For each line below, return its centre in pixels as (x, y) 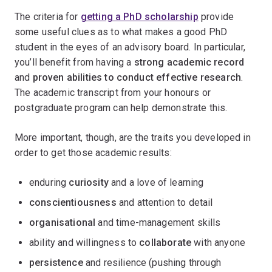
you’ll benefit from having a (74, 62)
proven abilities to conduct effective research (137, 77)
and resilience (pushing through (152, 262)
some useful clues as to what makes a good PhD (121, 32)
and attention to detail (165, 202)
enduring (49, 182)
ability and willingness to (84, 242)
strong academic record (189, 62)
